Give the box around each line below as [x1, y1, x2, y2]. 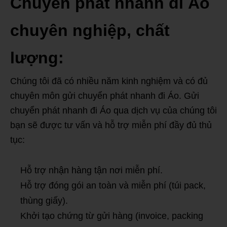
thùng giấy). [20, 196, 68, 206]
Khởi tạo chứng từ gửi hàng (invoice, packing [20, 211, 203, 221]
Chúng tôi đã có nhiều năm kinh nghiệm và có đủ [10, 76, 208, 87]
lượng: [10, 49, 64, 67]
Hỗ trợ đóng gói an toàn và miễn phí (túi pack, [20, 180, 206, 191]
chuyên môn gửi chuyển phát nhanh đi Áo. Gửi [10, 91, 199, 101]
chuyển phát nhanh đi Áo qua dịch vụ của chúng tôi [10, 105, 217, 116]
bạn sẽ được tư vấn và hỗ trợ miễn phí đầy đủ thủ [10, 120, 212, 131]
